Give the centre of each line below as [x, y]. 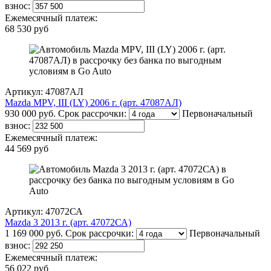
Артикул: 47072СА [44, 212]
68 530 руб [27, 29]
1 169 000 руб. [34, 233]
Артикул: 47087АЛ [44, 92]
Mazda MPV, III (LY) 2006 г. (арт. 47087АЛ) [93, 103]
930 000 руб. [30, 114]
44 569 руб [27, 149]
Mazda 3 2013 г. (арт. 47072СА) [68, 223]
